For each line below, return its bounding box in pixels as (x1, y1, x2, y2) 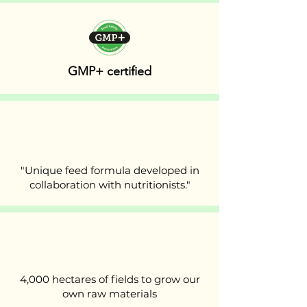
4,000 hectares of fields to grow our (19, 273, 200, 286)
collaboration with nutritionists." (29, 178, 191, 191)
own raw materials (62, 287, 157, 300)
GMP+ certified (68, 64, 151, 79)
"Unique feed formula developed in (20, 164, 199, 177)
